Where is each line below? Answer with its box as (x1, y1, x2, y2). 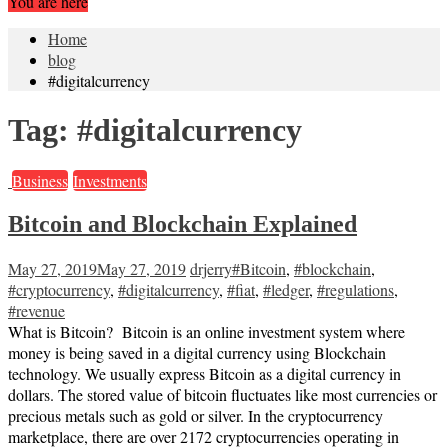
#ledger (263, 279, 309, 301)
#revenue (8, 300, 65, 322)
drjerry (190, 258, 232, 280)
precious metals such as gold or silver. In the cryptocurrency (8, 405, 383, 427)
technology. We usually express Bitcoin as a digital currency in (8, 363, 401, 385)
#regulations (317, 279, 394, 301)
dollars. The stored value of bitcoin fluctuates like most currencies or (8, 384, 437, 406)
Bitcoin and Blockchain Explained (8, 211, 357, 238)
